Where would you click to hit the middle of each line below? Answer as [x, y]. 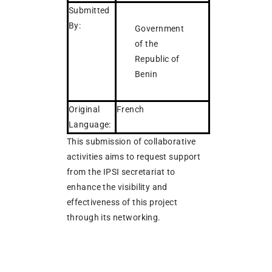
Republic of [157, 59]
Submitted [89, 10]
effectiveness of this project [122, 202]
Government [160, 28]
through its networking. [114, 217]
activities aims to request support [134, 156]
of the [147, 43]
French [131, 109]
